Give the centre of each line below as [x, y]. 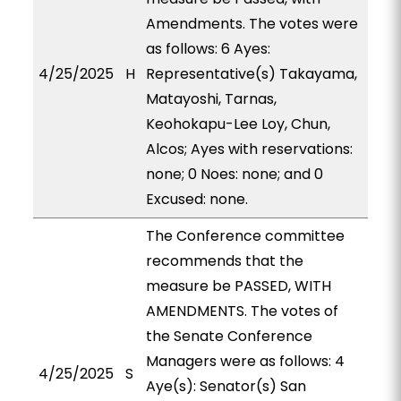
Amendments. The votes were [252, 24]
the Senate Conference [229, 336]
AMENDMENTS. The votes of [242, 311]
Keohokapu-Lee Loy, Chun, [238, 124]
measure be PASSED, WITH [238, 286]
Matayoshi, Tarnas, [211, 99]
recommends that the [224, 261]
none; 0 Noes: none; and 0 [234, 174]
